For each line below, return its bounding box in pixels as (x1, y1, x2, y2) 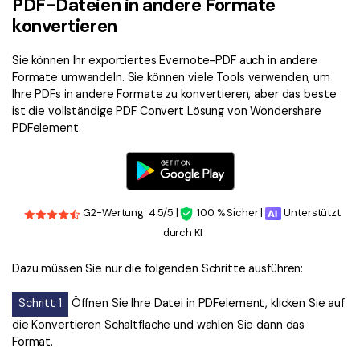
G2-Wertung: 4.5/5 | (80, 206, 178, 220)
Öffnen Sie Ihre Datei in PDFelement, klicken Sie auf (67, 296, 346, 311)
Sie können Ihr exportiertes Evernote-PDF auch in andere (12, 52, 317, 67)
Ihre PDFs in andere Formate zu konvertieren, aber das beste (12, 86, 337, 101)
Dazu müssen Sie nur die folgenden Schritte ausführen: (12, 261, 304, 276)
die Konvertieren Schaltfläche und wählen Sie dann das (12, 317, 305, 333)
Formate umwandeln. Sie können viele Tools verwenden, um (12, 69, 330, 84)
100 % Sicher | (197, 206, 264, 220)
